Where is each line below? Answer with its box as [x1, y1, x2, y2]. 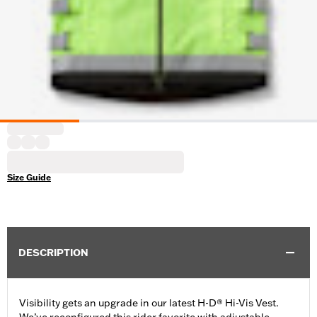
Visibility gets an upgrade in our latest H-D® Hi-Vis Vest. [19, 296, 279, 310]
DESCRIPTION [18, 246, 88, 260]
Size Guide [7, 172, 51, 183]
